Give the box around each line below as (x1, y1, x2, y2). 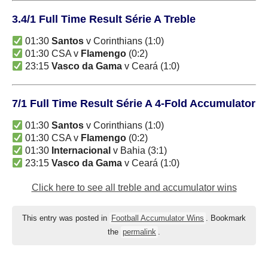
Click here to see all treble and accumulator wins (31, 182, 237, 193)
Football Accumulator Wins (111, 214, 204, 223)
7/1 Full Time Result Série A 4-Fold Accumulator (12, 97, 255, 109)
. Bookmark (206, 214, 246, 223)
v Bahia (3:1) (113, 145, 167, 156)
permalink (123, 227, 156, 236)
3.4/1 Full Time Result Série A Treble (12, 13, 196, 25)
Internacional (51, 145, 114, 156)
